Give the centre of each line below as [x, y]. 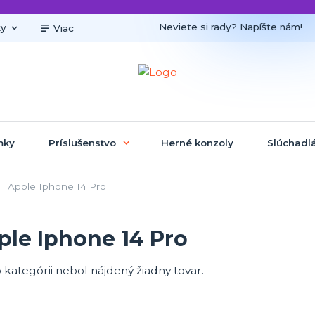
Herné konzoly [197, 142]
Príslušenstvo [82, 142]
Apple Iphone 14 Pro [55, 186]
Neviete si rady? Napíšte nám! [231, 26]
